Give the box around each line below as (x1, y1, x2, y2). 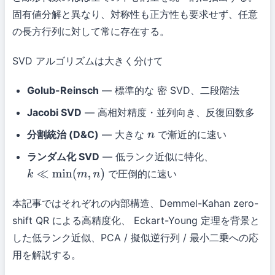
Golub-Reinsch (27, 83, 99, 96)
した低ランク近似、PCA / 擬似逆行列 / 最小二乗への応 (12, 231, 258, 244)
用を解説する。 (12, 248, 81, 261)
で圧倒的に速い (105, 167, 177, 180)
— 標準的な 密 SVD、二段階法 (99, 83, 239, 96)
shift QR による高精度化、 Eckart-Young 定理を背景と (12, 214, 260, 227)
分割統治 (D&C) (27, 128, 99, 141)
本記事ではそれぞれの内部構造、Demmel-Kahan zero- (12, 196, 258, 209)
